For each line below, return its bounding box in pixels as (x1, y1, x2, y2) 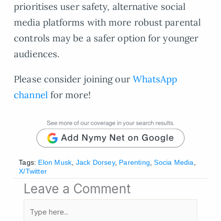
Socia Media (154, 158, 194, 166)
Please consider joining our (14, 73, 133, 85)
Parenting (119, 158, 150, 166)
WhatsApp (132, 73, 178, 85)
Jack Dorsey (75, 158, 115, 166)
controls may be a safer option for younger (14, 32, 199, 44)
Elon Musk (38, 158, 72, 166)
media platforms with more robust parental (14, 16, 201, 28)
